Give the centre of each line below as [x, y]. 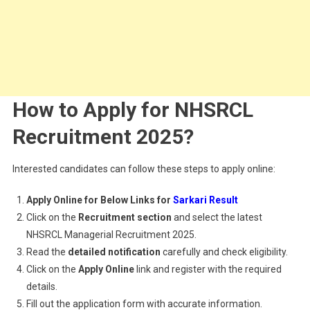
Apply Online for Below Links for [99, 200]
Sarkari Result [205, 200]
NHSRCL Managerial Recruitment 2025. [111, 235]
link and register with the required [208, 269]
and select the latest [217, 217]
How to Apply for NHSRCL [133, 110]
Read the [47, 252]
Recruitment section [125, 217]
